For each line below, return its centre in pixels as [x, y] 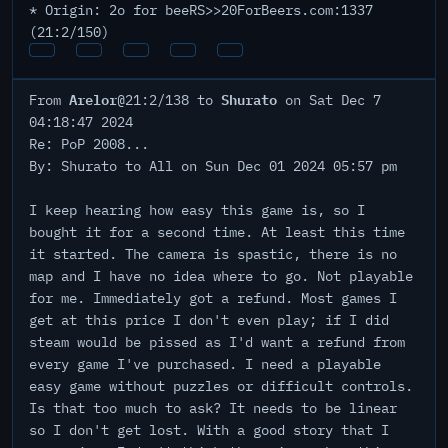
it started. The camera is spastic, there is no [213, 254]
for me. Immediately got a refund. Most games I [213, 298]
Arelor [93, 98]
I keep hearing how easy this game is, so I [197, 210]
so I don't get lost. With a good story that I [209, 430]
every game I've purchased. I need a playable [205, 364]
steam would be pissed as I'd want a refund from [217, 342]
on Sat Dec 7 [329, 100]
